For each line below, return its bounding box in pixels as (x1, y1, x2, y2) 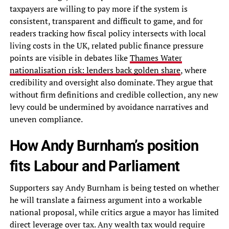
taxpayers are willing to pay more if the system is (9, 3, 188, 15)
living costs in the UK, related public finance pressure (9, 40, 203, 52)
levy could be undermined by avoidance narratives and (9, 101, 209, 113)
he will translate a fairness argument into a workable (9, 194, 202, 206)
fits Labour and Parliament (9, 157, 180, 175)
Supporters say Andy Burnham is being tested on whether (9, 182, 219, 194)
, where (180, 64, 207, 76)
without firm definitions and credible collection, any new (9, 89, 218, 101)
